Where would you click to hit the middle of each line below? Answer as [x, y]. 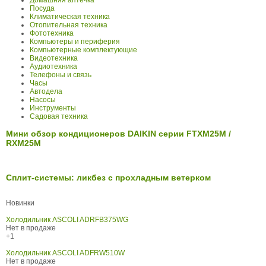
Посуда [42, 9]
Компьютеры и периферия [75, 42]
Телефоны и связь [61, 75]
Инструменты [53, 108]
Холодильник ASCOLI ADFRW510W [65, 253]
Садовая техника [59, 117]
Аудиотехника [53, 67]
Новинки [20, 203]
